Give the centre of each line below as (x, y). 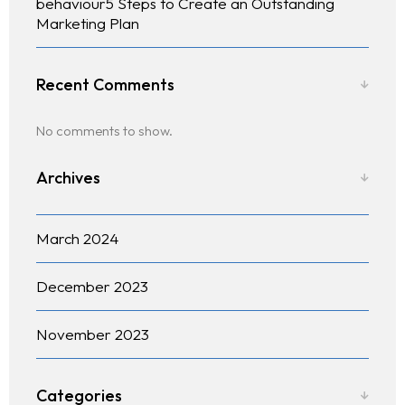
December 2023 (92, 287)
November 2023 (93, 334)
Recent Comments (105, 85)
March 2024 (77, 239)
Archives (68, 178)
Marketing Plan (88, 24)
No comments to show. (104, 131)
